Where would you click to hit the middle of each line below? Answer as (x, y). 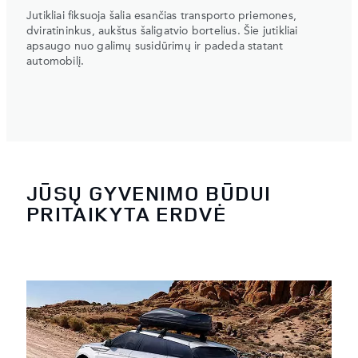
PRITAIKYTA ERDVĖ (126, 213)
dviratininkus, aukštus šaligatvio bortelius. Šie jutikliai (162, 32)
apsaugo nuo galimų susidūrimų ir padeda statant (155, 47)
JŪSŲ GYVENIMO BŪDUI (149, 193)
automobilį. (56, 62)
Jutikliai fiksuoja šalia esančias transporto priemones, (162, 16)
